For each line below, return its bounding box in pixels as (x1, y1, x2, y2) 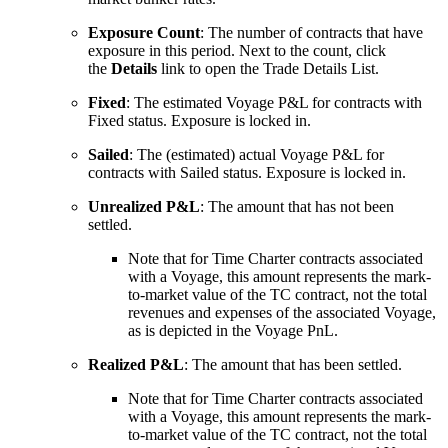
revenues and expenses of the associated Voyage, (128, 304, 436, 322)
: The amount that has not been (200, 198, 394, 216)
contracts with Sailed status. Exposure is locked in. (88, 164, 406, 182)
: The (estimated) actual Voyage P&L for (129, 146, 384, 164)
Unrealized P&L (88, 198, 200, 216)
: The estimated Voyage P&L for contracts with (126, 94, 422, 112)
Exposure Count (88, 24, 200, 42)
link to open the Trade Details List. (157, 60, 379, 78)
